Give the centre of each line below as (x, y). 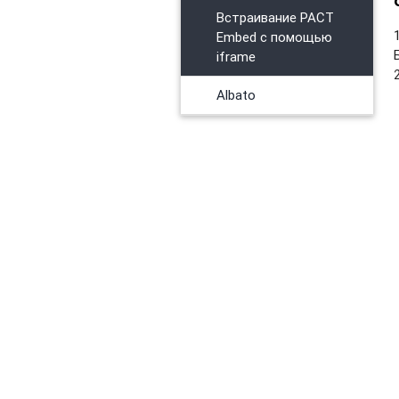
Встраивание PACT (275, 17)
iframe (236, 56)
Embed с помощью (274, 37)
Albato (236, 94)
